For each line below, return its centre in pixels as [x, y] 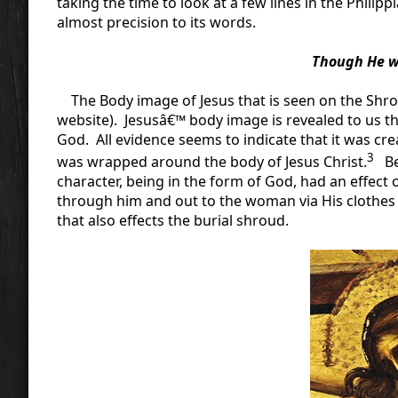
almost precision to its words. [156, 22]
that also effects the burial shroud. [173, 220]
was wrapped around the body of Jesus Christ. [212, 161]
